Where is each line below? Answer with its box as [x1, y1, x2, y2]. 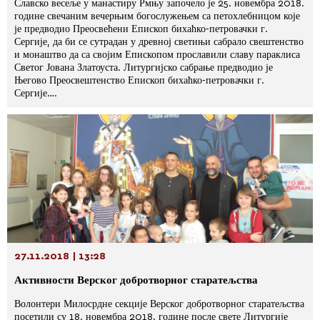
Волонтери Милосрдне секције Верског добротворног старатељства [14, 299, 304, 309]
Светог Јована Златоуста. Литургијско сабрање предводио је [14, 63, 273, 73]
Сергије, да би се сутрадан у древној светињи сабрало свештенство [14, 37, 304, 47]
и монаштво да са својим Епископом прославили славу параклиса [14, 50, 300, 60]
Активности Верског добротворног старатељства [14, 275, 258, 286]
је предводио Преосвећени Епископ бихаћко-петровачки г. [14, 24, 268, 34]
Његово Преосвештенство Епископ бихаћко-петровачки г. [14, 76, 264, 86]
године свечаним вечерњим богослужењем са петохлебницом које [14, 11, 300, 21]
